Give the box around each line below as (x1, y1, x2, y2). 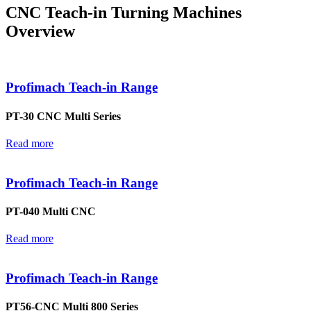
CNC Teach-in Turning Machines (6, 3, 242, 22)
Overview (6, 22, 75, 40)
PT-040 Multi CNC (6, 205, 96, 217)
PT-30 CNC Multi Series (6, 110, 121, 122)
